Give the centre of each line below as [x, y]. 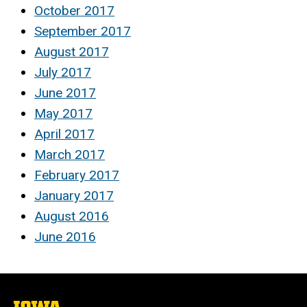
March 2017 [70, 155]
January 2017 [74, 196]
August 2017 [72, 52]
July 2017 [63, 73]
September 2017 [83, 32]
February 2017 [77, 175]
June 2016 [65, 237]
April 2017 [64, 134]
